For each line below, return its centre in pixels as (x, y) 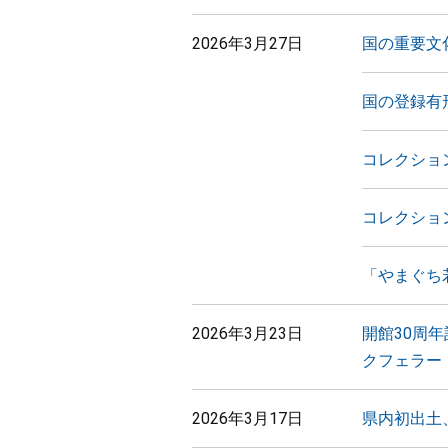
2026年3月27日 (247, 43)
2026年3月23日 (247, 333)
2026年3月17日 (247, 418)
